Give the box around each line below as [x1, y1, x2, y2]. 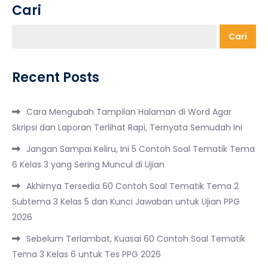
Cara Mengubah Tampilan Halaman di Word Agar [26, 105, 232, 118]
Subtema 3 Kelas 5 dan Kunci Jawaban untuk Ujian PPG [12, 195, 240, 208]
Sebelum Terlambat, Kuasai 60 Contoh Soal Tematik [26, 232, 245, 245]
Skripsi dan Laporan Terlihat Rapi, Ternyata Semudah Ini [12, 121, 242, 133]
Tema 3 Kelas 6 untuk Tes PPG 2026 [12, 248, 161, 260]
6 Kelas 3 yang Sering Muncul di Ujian [12, 158, 165, 170]
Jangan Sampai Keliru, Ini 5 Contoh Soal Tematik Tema [26, 142, 255, 155]
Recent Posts [12, 68, 99, 87]
